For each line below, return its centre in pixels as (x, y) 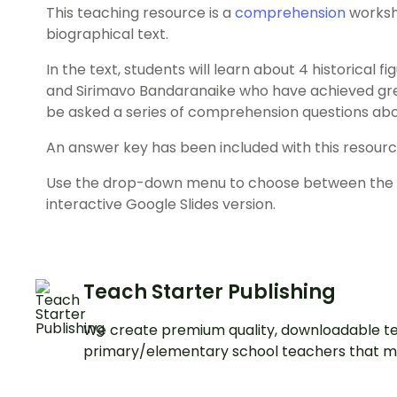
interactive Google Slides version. (161, 205)
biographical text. (107, 35)
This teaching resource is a (140, 13)
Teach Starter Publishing (210, 292)
